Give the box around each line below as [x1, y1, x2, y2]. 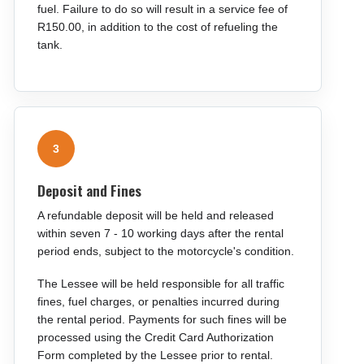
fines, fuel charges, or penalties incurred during [37, 295, 279, 308]
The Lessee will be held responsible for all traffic [37, 277, 284, 290]
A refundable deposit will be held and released [37, 209, 274, 222]
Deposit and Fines [37, 180, 141, 201]
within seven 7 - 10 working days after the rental [37, 227, 284, 240]
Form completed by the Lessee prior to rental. [37, 349, 273, 362]
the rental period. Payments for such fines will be [37, 313, 287, 326]
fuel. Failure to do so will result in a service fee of [37, 2, 288, 15]
